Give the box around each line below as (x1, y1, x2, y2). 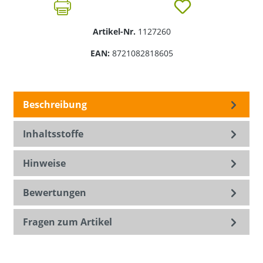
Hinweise (23, 157, 66, 170)
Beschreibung (23, 98, 87, 112)
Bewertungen (23, 186, 86, 200)
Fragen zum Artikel (23, 215, 112, 229)
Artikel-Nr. (92, 26, 138, 38)
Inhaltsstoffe (23, 127, 83, 141)
